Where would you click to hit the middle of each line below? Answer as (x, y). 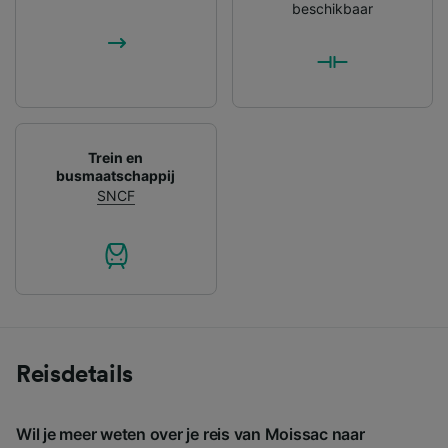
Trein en (116, 157)
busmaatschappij (116, 175)
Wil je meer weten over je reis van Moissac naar (190, 433)
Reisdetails (75, 374)
